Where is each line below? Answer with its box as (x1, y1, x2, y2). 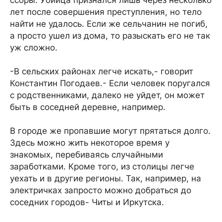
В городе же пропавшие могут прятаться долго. (10, 126, 211, 136)
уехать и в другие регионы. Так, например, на (10, 173, 201, 183)
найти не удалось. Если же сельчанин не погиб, (10, 19, 208, 29)
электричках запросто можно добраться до (10, 185, 191, 195)
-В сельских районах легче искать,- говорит (10, 66, 193, 76)
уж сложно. (10, 43, 57, 53)
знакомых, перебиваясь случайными (10, 150, 163, 160)
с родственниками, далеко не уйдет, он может (10, 90, 205, 100)
